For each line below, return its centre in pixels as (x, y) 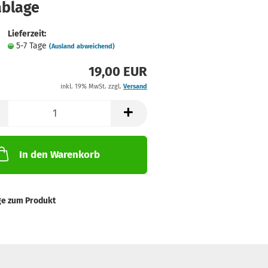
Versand (135, 86)
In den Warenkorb (59, 155)
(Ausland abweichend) (82, 46)
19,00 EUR (118, 71)
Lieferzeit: (27, 34)
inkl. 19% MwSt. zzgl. (92, 86)
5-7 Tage (32, 46)
